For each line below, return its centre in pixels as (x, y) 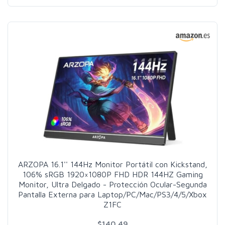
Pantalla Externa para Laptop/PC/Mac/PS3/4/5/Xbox (113, 195)
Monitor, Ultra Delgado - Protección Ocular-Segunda (113, 185)
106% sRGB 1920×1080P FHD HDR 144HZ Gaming (113, 175)
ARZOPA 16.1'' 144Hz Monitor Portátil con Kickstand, (113, 164)
